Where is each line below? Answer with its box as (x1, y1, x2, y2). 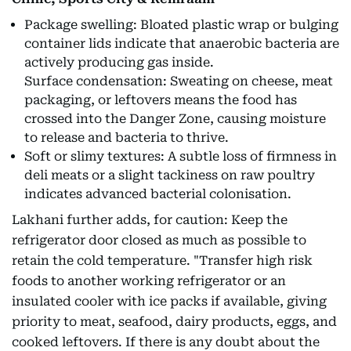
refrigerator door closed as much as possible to (12, 233, 306, 248)
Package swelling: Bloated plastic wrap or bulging (24, 17, 338, 32)
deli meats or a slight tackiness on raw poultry (24, 168, 315, 183)
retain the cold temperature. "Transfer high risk (12, 253, 313, 268)
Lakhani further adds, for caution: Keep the (12, 212, 288, 227)
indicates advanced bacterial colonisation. (24, 186, 291, 201)
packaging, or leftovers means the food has (24, 92, 297, 107)
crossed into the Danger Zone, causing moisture (24, 111, 326, 126)
